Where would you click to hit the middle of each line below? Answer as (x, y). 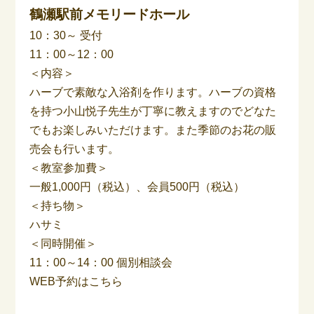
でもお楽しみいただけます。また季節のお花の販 (153, 130)
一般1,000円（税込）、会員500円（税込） (137, 186)
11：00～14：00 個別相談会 (101, 262)
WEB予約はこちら (76, 281)
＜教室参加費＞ (69, 168)
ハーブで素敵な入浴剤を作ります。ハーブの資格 (153, 92)
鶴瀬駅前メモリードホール (110, 14)
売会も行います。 (75, 149)
